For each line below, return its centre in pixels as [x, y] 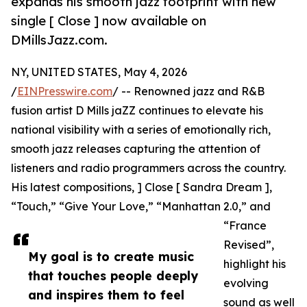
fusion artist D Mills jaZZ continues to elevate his [137, 111]
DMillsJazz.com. [59, 40]
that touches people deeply [113, 276]
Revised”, [249, 245]
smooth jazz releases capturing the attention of [136, 149]
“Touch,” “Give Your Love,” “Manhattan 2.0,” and [141, 207]
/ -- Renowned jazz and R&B [188, 91]
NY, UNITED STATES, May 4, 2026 [99, 72]
